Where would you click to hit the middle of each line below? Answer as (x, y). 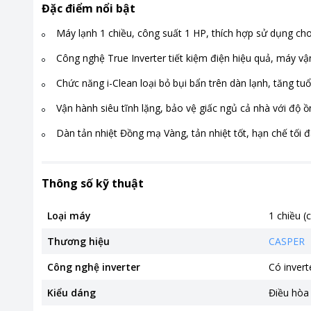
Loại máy (69, 216)
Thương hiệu (78, 241)
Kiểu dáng (72, 293)
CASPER (286, 241)
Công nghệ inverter (94, 267)
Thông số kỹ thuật (93, 183)
